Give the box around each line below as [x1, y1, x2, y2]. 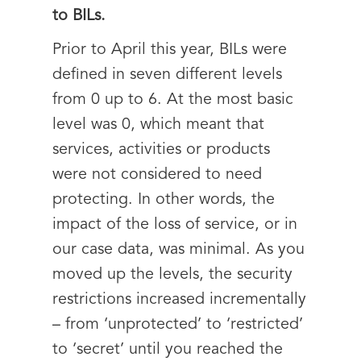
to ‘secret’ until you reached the [52, 342, 283, 358]
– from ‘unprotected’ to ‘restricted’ [52, 317, 303, 333]
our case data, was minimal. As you [52, 242, 305, 258]
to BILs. [52, 8, 106, 24]
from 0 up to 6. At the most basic [52, 92, 293, 108]
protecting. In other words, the [52, 192, 275, 208]
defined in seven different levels [52, 67, 282, 83]
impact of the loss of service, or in [52, 217, 297, 233]
